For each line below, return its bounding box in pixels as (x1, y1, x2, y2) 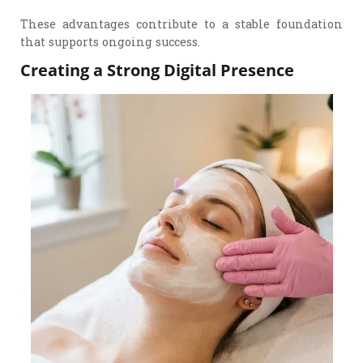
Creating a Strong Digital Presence (20, 58, 295, 82)
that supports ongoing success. (20, 33, 201, 49)
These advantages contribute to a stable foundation (20, 15, 343, 32)
